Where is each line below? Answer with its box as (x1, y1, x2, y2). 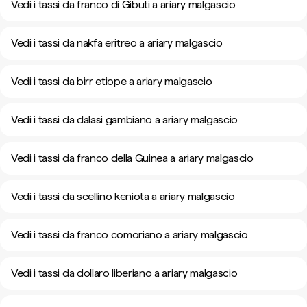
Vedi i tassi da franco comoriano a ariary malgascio (11, 228, 248, 241)
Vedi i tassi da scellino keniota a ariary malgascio (11, 190, 235, 203)
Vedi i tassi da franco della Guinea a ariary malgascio (11, 151, 254, 164)
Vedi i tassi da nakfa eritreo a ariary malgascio (11, 36, 223, 49)
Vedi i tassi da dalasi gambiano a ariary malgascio (11, 113, 238, 126)
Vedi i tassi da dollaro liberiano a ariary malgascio (11, 267, 238, 280)
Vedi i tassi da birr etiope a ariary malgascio (11, 75, 212, 88)
